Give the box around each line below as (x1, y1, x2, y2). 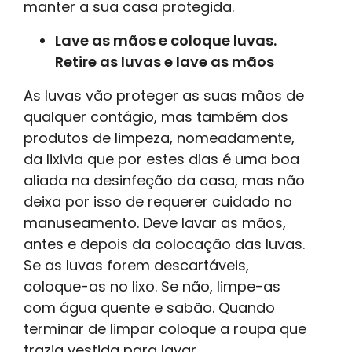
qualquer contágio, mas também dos (24, 107, 288, 127)
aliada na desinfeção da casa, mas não (24, 170, 305, 191)
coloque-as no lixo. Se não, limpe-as (24, 277, 280, 297)
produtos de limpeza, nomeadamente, (24, 128, 295, 148)
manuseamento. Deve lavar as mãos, (24, 213, 286, 233)
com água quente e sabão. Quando (24, 298, 275, 318)
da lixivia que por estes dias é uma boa (24, 149, 299, 170)
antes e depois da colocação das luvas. (24, 234, 305, 255)
